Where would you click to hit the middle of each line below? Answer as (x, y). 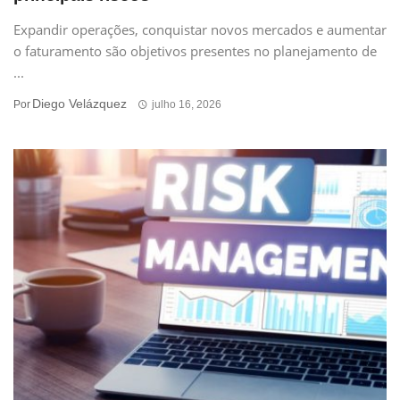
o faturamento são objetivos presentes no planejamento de (195, 51)
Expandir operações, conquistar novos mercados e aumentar (200, 30)
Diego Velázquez (79, 104)
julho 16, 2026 (186, 105)
